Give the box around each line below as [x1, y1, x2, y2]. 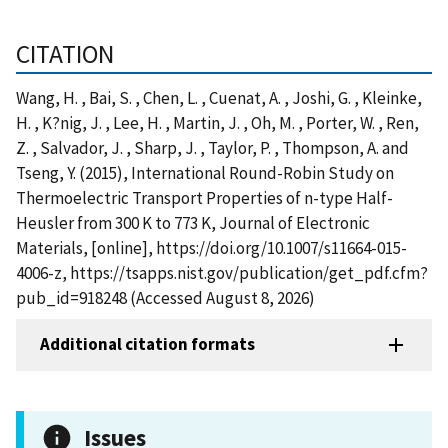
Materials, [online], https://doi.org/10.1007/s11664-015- [16, 236, 407, 259]
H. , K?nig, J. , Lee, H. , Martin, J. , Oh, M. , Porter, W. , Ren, [16, 111, 419, 134]
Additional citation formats [40, 333, 255, 356]
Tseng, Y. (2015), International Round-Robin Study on [16, 161, 394, 184]
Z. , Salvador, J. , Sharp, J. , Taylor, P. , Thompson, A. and [16, 136, 409, 159]
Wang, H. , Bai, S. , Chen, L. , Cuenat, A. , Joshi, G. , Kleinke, [16, 86, 422, 109]
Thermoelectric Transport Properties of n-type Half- [16, 186, 393, 209]
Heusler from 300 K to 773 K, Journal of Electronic [16, 211, 370, 234]
